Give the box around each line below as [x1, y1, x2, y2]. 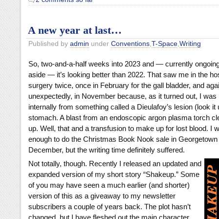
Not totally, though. [28, 159, 87, 168]
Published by [28, 40, 70, 48]
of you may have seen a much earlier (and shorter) [28, 181, 190, 190]
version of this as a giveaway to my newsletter [28, 192, 175, 200]
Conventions [111, 40, 150, 48]
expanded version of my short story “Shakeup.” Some [28, 170, 199, 179]
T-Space [152, 40, 177, 48]
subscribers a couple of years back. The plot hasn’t [28, 202, 191, 211]
